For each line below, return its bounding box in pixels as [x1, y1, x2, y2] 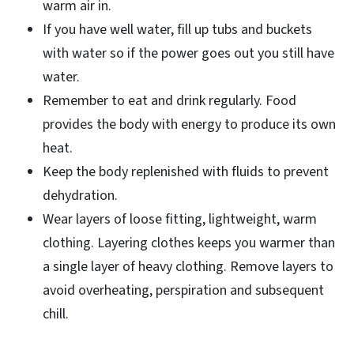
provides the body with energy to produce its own [43, 114, 336, 134]
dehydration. [43, 185, 118, 205]
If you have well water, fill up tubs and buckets [43, 19, 312, 40]
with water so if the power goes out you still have [43, 43, 334, 63]
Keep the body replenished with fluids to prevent [43, 161, 329, 182]
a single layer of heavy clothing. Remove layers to [43, 256, 333, 277]
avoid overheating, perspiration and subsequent [43, 280, 324, 300]
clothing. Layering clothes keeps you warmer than [43, 232, 335, 253]
